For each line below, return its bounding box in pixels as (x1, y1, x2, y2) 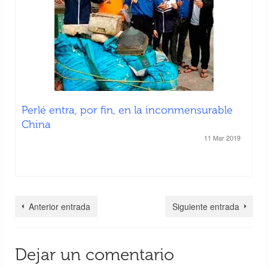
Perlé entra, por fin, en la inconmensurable (22, 103, 233, 117)
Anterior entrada (29, 200, 90, 212)
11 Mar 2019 (203, 132, 240, 142)
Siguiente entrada (172, 200, 239, 212)
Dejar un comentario (15, 244, 174, 264)
